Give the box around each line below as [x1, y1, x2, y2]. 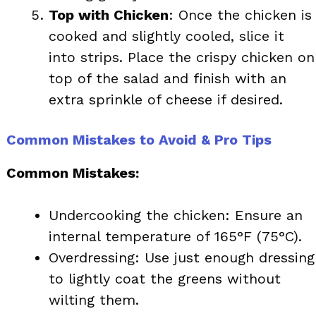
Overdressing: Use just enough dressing [49, 248, 315, 266]
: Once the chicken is [169, 6, 312, 23]
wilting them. [49, 291, 139, 308]
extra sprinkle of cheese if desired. [49, 90, 283, 108]
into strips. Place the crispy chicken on [49, 48, 315, 66]
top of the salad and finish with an [49, 69, 286, 87]
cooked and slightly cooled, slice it [49, 27, 284, 44]
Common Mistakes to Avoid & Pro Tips [6, 130, 272, 148]
